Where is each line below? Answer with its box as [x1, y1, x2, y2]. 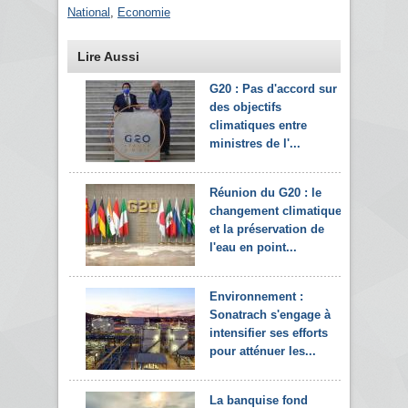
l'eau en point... [209, 240, 297, 254]
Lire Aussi [77, 48, 139, 64]
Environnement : [209, 289, 303, 303]
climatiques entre [209, 117, 307, 132]
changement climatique [209, 203, 342, 218]
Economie [117, 5, 170, 19]
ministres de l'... [209, 136, 301, 150]
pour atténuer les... [209, 343, 316, 358]
